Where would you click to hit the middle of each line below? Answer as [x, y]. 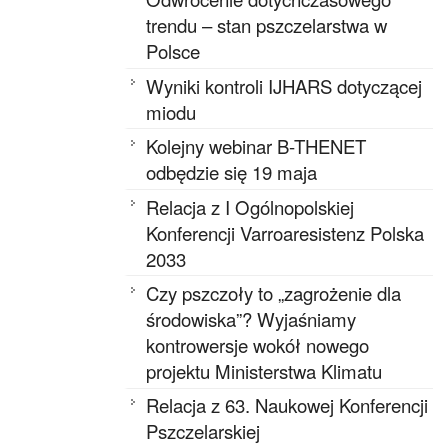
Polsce [173, 51]
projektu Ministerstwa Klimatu [264, 370]
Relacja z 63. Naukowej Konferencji [287, 405]
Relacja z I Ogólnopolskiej [250, 206]
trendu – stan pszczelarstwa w [267, 25]
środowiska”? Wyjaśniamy [251, 318]
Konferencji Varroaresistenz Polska [285, 232]
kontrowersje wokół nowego [258, 344]
